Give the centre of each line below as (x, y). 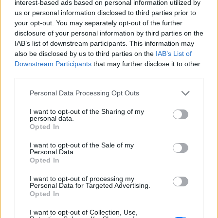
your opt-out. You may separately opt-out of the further (99, 23)
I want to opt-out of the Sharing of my (87, 111)
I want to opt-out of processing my (82, 178)
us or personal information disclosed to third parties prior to (105, 12)
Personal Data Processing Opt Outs (84, 93)
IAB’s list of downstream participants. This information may (104, 43)
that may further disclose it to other (146, 64)
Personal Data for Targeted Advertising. (90, 185)
